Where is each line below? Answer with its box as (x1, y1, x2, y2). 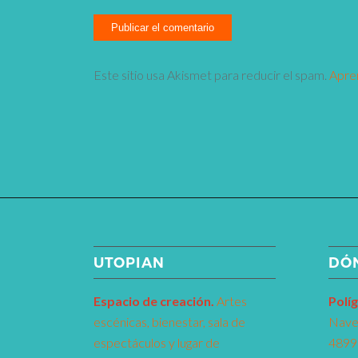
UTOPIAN (93, 253, 165, 271)
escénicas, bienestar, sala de (93, 313, 246, 329)
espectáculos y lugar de (93, 334, 221, 350)
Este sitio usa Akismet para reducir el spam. (93, 67, 330, 83)
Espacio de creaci (93, 292, 197, 308)
